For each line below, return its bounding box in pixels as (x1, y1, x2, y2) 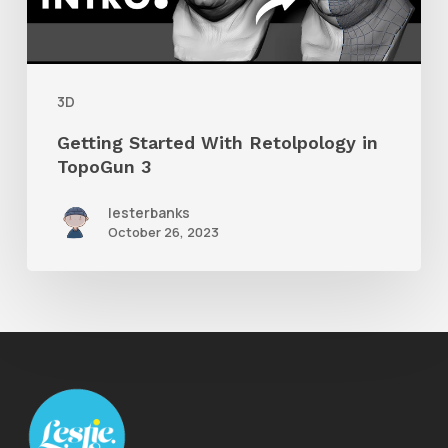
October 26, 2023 (107, 222, 219, 241)
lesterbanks (107, 202, 190, 222)
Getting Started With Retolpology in (56, 131, 378, 153)
